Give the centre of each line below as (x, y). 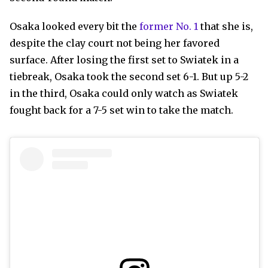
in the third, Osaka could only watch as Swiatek (124, 93)
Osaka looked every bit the (74, 26)
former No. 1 (169, 26)
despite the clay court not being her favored (115, 43)
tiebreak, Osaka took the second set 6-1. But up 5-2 (129, 77)
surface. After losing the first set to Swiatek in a (124, 60)
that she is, (226, 26)
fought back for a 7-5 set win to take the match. (121, 110)
